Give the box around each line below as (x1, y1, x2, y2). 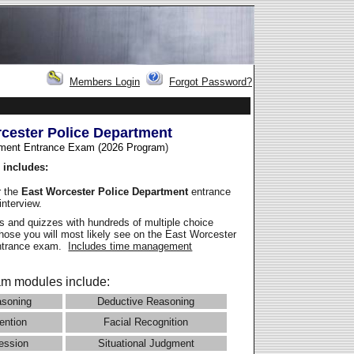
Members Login (70, 76, 140, 88)
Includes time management (68, 240, 193, 253)
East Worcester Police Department (21, 185, 192, 198)
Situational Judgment (97, 337, 194, 350)
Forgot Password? (169, 76, 252, 88)
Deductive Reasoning (97, 296, 195, 308)
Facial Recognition (104, 316, 189, 329)
